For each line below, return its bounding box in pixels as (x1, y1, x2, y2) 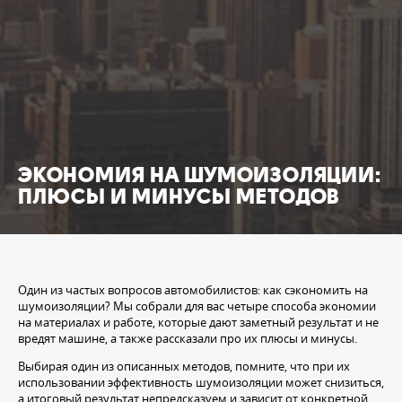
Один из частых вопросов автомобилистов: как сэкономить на (18, 282, 368, 299)
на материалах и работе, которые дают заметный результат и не (18, 314, 379, 331)
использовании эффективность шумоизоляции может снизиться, (18, 374, 384, 391)
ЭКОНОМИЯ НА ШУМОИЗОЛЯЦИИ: (18, 162, 381, 188)
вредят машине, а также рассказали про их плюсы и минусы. (18, 330, 357, 347)
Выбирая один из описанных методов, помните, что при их (18, 358, 350, 375)
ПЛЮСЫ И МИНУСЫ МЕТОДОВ (18, 184, 339, 210)
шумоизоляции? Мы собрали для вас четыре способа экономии (18, 298, 376, 315)
